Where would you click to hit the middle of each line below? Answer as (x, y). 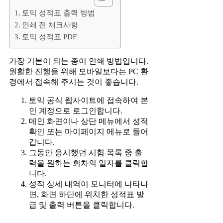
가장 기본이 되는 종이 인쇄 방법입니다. (79, 61)
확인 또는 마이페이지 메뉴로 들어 (89, 132)
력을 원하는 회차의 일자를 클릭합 (89, 163)
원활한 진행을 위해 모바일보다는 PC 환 (79, 72)
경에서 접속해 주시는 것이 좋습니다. (74, 82)
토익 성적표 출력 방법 (59, 13)
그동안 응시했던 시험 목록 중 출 (86, 153)
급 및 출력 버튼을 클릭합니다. (82, 205)
